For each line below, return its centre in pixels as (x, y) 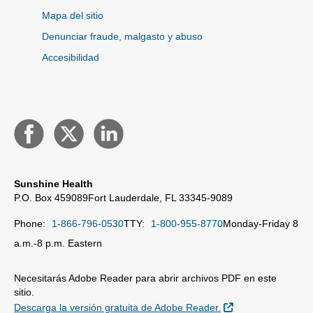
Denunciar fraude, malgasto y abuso (122, 36)
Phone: (31, 224)
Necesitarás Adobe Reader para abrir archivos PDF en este (145, 278)
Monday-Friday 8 (261, 224)
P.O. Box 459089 (51, 198)
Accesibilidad (71, 57)
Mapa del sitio (73, 15)
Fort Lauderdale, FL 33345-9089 (160, 198)
